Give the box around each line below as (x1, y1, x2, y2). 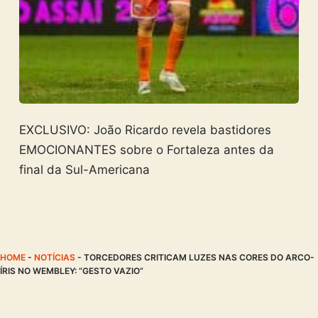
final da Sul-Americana (18, 162, 150, 177)
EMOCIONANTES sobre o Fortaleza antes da (18, 142, 274, 157)
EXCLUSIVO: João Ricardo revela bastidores (18, 122, 271, 137)
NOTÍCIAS (34, 251, 75, 263)
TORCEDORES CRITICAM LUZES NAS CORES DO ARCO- (84, 251, 314, 263)
